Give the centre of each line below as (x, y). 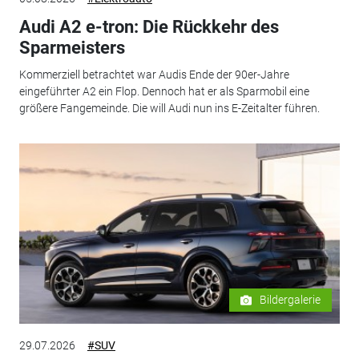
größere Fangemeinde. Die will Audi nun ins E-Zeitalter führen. (169, 109)
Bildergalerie (290, 300)
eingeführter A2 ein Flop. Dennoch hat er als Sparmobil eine (164, 92)
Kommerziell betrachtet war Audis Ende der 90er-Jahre (154, 75)
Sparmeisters (72, 47)
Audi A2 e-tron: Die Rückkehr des (149, 26)
